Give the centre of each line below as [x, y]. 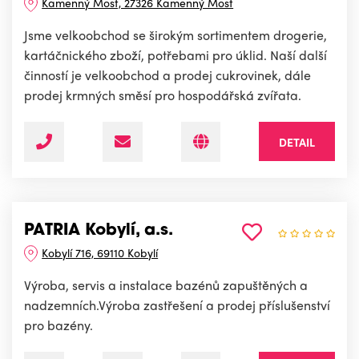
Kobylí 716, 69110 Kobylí [100, 253]
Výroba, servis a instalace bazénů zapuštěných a [166, 285]
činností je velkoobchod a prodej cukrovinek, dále [167, 75]
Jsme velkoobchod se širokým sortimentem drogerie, [175, 35]
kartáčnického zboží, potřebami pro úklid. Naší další [175, 55]
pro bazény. [58, 325]
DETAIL [297, 142]
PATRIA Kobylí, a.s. [99, 231]
